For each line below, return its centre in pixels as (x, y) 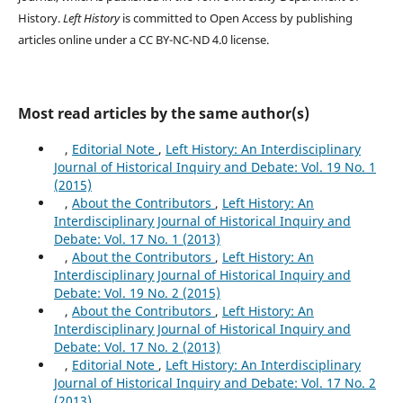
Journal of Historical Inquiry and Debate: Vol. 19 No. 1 (215, 167)
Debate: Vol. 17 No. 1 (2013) (137, 239)
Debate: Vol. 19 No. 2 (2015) (137, 293)
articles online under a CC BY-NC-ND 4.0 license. (143, 40)
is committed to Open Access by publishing (236, 18)
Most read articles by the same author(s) (163, 114)
